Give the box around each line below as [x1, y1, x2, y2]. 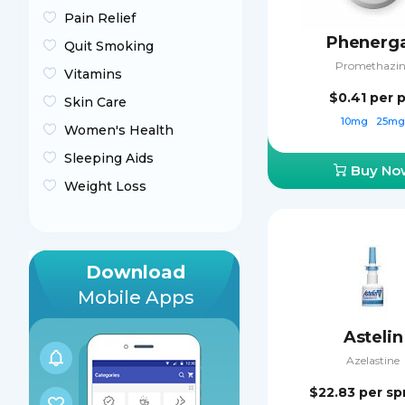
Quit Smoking [64, 38, 154, 54]
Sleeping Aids [64, 150, 154, 166]
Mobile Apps [77, 287, 194, 308]
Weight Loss [64, 178, 146, 194]
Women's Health [64, 122, 174, 138]
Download [86, 261, 185, 283]
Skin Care [64, 94, 127, 110]
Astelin [343, 327, 403, 347]
